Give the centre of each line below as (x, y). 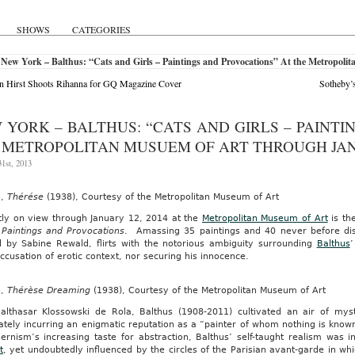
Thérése (27, 197)
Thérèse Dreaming (50, 290)
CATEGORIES (101, 29)
